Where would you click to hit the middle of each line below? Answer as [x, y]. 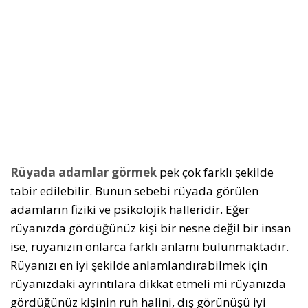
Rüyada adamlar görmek [84, 172]
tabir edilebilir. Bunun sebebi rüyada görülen [134, 191]
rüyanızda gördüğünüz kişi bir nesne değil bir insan [151, 228]
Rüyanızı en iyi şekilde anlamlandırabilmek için [139, 265]
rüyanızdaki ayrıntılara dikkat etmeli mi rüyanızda [148, 284]
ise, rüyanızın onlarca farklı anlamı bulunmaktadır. [150, 246]
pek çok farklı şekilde [215, 172]
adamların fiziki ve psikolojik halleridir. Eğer [130, 209]
